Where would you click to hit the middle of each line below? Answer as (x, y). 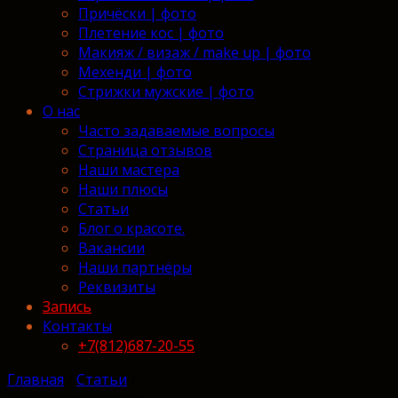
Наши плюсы (123, 189)
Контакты (77, 326)
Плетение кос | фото (151, 33)
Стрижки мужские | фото (166, 92)
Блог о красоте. (131, 228)
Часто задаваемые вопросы (176, 131)
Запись (67, 306)
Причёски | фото (137, 13)
